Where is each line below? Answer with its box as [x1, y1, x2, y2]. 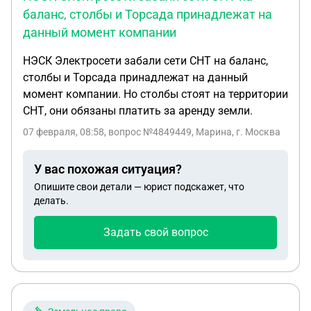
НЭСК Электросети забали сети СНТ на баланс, [23, 54, 268, 67]
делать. [34, 195, 69, 206]
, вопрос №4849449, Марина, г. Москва [104, 126, 280, 137]
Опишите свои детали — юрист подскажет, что [34, 181, 244, 192]
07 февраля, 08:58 [23, 126, 104, 137]
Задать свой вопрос [103, 226, 208, 239]
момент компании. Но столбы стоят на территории [23, 87, 288, 101]
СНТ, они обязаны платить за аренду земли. [23, 104, 253, 117]
